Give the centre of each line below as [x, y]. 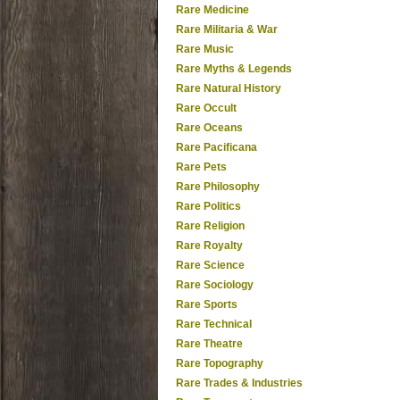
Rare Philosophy [218, 187]
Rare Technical [214, 324]
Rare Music [205, 49]
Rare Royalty [209, 246]
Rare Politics [208, 206]
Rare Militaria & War [227, 29]
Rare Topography [220, 363]
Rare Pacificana [217, 147]
